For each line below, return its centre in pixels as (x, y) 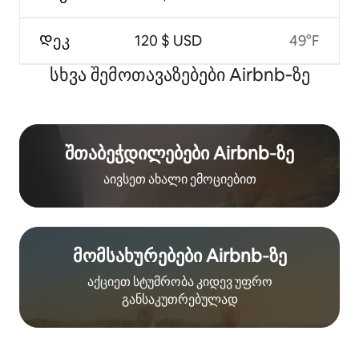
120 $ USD (168, 40)
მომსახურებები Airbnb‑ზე (179, 256)
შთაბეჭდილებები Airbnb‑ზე (179, 153)
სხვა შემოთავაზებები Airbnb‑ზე (179, 75)
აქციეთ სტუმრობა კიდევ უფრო (179, 281)
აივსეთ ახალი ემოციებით (179, 179)
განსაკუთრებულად (179, 299)
